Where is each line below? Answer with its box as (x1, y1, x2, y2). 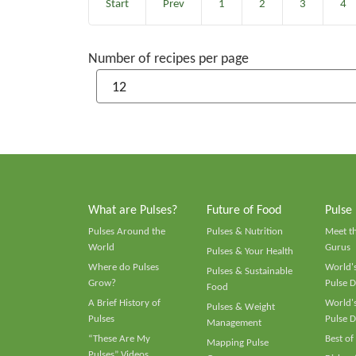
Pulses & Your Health (206, 246, 293, 257)
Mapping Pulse (206, 338, 269, 348)
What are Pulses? (88, 204, 177, 217)
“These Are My (88, 334, 150, 344)
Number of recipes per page (88, 52, 249, 67)
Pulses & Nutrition (206, 226, 283, 237)
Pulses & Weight (206, 302, 275, 312)
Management (206, 318, 261, 328)
